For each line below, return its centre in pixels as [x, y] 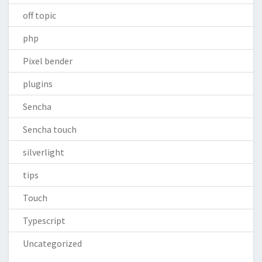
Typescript [44, 220]
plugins [38, 84]
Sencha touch [50, 129]
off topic [39, 15]
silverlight [44, 152]
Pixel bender [48, 61]
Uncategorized [52, 243]
